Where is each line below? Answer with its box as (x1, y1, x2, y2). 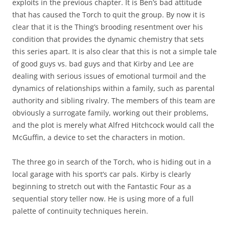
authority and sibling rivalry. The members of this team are (12, 96, 215, 106)
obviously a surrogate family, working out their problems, (12, 108, 209, 118)
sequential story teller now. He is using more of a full (12, 194, 194, 204)
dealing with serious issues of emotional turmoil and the (12, 71, 206, 81)
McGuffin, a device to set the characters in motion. (12, 132, 185, 143)
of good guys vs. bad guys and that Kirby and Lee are (12, 59, 194, 69)
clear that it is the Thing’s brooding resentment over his (12, 22, 203, 32)
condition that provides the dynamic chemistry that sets (12, 34, 204, 44)
